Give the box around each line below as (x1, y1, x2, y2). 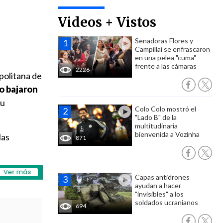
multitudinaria (135, 121, 178, 130)
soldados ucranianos (135, 198, 198, 207)
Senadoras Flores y (135, 36, 193, 45)
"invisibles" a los (135, 190, 184, 198)
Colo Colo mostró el (135, 105, 196, 113)
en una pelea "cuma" (135, 53, 196, 62)
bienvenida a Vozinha (135, 130, 200, 138)
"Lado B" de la (135, 113, 177, 121)
